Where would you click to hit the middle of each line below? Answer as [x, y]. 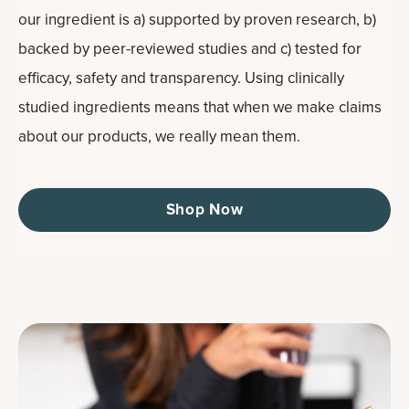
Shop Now [204, 209]
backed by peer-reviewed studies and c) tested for [190, 48]
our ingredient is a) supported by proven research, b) [197, 19]
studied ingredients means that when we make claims [200, 107]
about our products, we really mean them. [159, 136]
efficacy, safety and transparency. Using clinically [181, 78]
